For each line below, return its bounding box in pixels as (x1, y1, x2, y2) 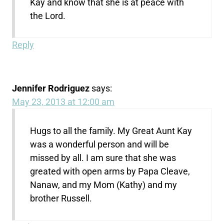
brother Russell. (30, 192, 92, 203)
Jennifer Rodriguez (12, 82, 90, 93)
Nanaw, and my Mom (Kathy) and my (30, 179, 177, 190)
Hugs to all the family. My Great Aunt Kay (30, 125, 192, 136)
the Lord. (30, 10, 66, 21)
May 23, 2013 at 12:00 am (12, 96, 115, 107)
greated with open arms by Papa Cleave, (30, 165, 190, 176)
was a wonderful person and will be (30, 138, 169, 149)
